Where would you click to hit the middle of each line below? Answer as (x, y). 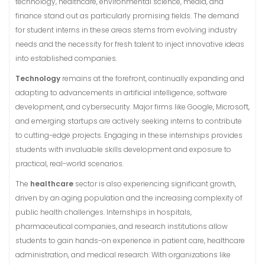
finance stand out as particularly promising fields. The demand (127, 16)
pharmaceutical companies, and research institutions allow (122, 226)
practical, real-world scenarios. (70, 164)
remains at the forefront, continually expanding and (152, 78)
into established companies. (66, 58)
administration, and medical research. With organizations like (123, 255)
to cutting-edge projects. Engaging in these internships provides (129, 135)
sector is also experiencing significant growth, (155, 184)
